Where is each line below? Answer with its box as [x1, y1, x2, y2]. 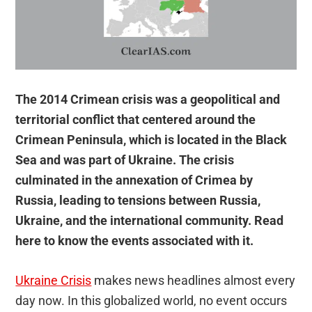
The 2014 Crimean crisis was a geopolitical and [15, 92, 281, 107]
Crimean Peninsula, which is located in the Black [15, 132, 288, 148]
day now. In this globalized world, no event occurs [15, 293, 288, 309]
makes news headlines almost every [91, 273, 296, 288]
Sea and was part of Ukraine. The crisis [15, 153, 235, 168]
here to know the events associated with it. [15, 233, 254, 249]
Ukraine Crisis [15, 273, 92, 288]
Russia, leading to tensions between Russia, [15, 193, 261, 208]
